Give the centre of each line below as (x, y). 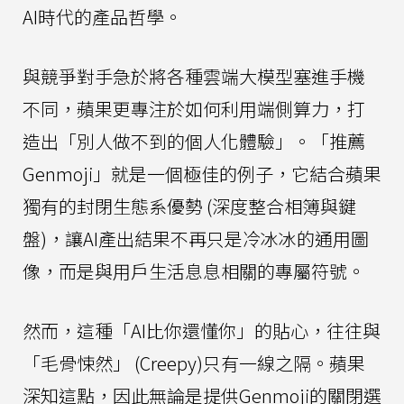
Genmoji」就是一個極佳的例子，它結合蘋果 (202, 173)
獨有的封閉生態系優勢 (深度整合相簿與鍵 (189, 206)
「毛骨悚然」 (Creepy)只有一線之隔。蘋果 (194, 363)
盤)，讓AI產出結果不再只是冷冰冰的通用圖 (196, 238)
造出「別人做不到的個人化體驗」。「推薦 (194, 141)
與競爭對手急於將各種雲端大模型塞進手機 (194, 76)
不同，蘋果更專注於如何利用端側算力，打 (194, 108)
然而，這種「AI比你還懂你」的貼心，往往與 (202, 330)
